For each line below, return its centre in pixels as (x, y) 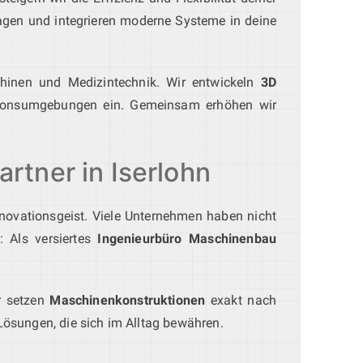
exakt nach (241, 300)
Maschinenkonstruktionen (128, 300)
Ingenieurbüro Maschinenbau (187, 238)
